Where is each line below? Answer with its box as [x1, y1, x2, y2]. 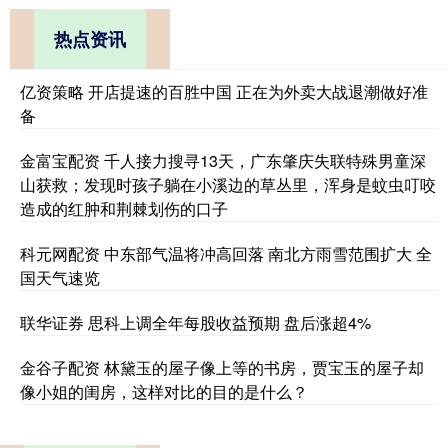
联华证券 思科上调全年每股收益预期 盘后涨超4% [20, 310, 371, 334]
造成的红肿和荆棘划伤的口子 [20, 196, 228, 220]
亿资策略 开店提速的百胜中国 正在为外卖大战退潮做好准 [20, 79, 428, 103]
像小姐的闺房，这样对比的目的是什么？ [20, 379, 308, 403]
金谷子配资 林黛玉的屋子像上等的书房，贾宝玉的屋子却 [20, 355, 424, 379]
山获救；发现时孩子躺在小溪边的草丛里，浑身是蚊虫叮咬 [20, 172, 436, 196]
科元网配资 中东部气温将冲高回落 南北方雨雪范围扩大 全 [20, 241, 432, 265]
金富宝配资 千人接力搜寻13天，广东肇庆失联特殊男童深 [20, 148, 426, 172]
